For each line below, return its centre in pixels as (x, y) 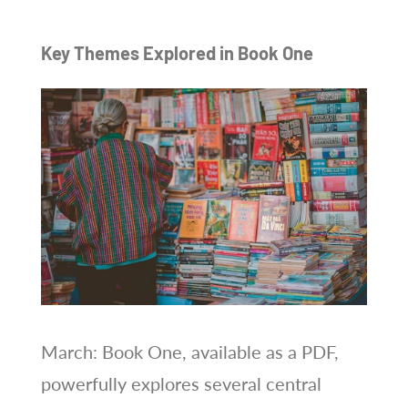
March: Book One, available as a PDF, (189, 351)
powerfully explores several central (181, 383)
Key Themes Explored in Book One (177, 52)
